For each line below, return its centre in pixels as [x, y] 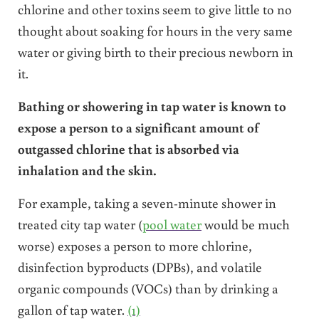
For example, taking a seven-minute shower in [147, 202]
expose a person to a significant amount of [138, 127]
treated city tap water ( [80, 224]
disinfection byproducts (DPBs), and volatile [140, 266]
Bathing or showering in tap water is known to [152, 105]
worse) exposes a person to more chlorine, [135, 245]
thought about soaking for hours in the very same [155, 30]
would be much [245, 224]
